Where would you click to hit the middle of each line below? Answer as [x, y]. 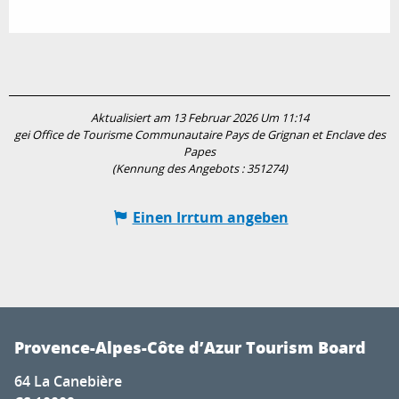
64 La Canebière [68, 381]
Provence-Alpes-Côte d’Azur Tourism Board [190, 347]
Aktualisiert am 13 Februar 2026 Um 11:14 [199, 118]
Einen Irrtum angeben [210, 217]
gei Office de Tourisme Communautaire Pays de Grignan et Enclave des [199, 134]
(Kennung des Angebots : [179, 168]
